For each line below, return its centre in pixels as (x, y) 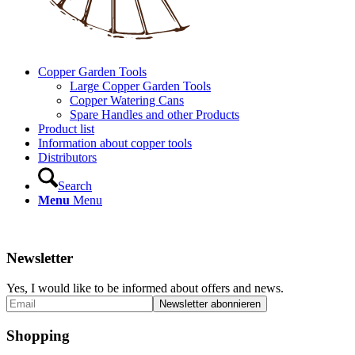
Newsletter (40, 258)
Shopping (38, 336)
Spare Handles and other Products (155, 115)
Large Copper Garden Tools (140, 86)
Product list (66, 129)
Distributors (67, 157)
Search (75, 186)
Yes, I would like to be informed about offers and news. (145, 288)
